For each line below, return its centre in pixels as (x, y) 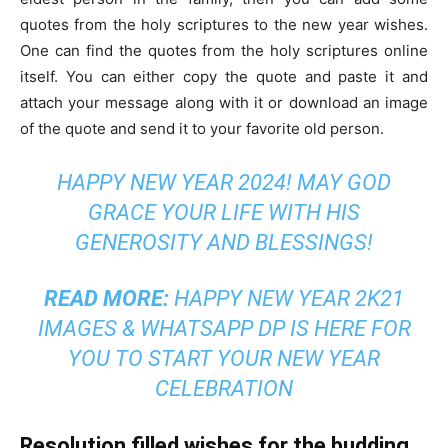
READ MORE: (109, 298)
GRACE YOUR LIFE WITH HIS (224, 212)
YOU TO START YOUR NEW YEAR (224, 358)
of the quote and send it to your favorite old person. (202, 128)
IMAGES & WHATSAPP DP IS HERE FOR (224, 328)
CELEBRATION (224, 388)
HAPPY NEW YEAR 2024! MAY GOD (224, 182)
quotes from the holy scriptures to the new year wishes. (224, 24)
